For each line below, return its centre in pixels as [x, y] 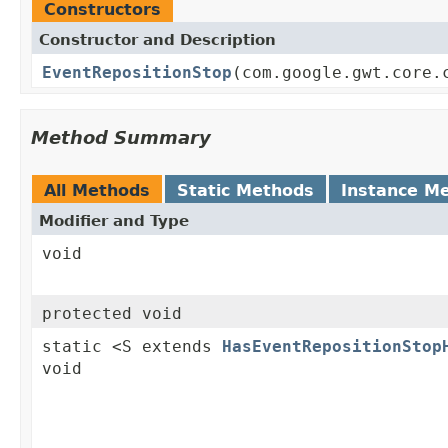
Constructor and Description [157, 40]
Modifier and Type [114, 221]
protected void [112, 314]
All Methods [97, 191]
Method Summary [121, 138]
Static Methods [245, 191]
